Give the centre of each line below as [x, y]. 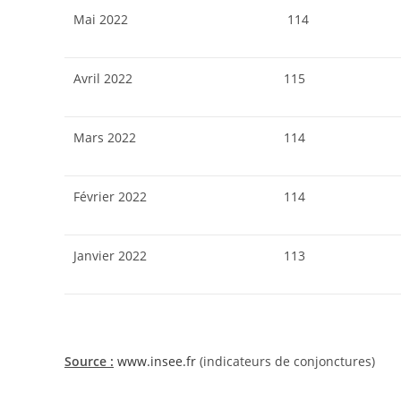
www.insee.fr [157, 361]
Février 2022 [110, 196]
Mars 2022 [105, 137]
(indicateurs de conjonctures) [286, 361]
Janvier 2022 [110, 256]
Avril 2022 [103, 78]
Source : [89, 361]
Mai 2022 [101, 19]
